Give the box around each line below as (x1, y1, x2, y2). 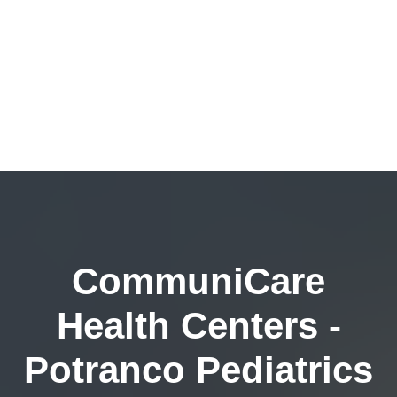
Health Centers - (56, 305, 341, 346)
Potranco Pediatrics (24, 349, 373, 391)
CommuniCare (72, 261, 325, 302)
